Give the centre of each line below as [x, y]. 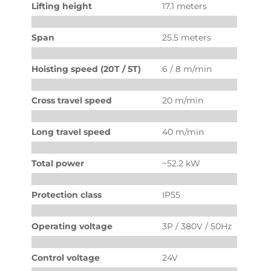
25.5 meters [186, 38]
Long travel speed [71, 132]
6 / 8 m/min [187, 69]
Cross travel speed [71, 100]
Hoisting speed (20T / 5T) [86, 69]
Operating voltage [72, 226]
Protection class [66, 195]
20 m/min [182, 100]
